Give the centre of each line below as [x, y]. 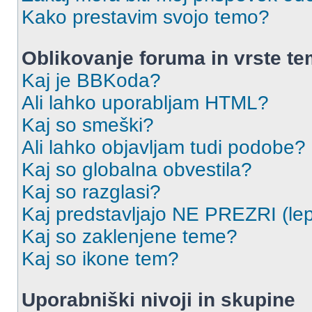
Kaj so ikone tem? [100, 259]
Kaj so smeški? [88, 125]
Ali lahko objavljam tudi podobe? [164, 147]
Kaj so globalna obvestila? [137, 170]
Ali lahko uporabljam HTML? [145, 103]
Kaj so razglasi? [91, 192]
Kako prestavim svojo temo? [146, 17]
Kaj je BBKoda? [91, 80]
